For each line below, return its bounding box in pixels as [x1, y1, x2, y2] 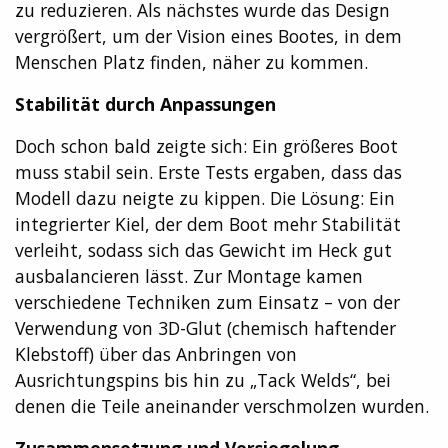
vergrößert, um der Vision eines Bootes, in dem [15, 23, 402, 48]
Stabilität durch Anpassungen [15, 91, 276, 116]
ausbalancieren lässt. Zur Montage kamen [15, 263, 363, 288]
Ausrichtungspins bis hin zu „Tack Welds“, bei [15, 367, 391, 392]
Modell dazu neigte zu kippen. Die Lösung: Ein [15, 185, 395, 210]
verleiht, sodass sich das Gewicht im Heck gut [15, 237, 392, 262]
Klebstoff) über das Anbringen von [15, 341, 297, 366]
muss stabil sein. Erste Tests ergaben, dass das [15, 159, 402, 184]
